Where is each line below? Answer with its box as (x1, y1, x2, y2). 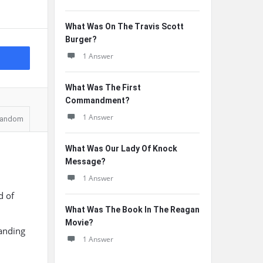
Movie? (65, 218, 93, 227)
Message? (65, 157, 106, 166)
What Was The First (65, 83, 141, 92)
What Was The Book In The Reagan (65, 205, 200, 214)
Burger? (65, 35, 97, 44)
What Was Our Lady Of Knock (65, 144, 177, 153)
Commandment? (65, 96, 130, 105)
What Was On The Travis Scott (65, 22, 184, 31)
